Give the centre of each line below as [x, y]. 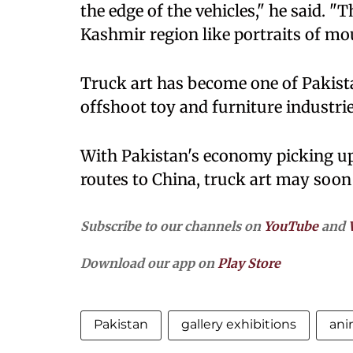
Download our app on [149, 263]
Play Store [249, 263]
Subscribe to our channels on [172, 226]
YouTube [291, 226]
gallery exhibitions [239, 324]
